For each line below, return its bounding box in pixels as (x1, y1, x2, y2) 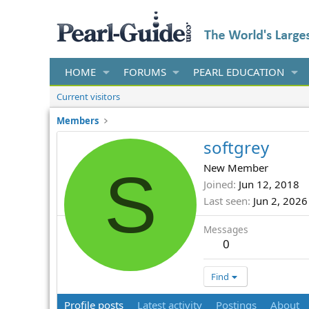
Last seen (203, 194, 248, 208)
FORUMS (123, 65, 166, 79)
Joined (203, 177, 233, 192)
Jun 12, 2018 (239, 177, 299, 192)
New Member (203, 161, 268, 175)
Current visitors (57, 90, 120, 103)
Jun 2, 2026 (253, 194, 308, 208)
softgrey (203, 136, 269, 159)
